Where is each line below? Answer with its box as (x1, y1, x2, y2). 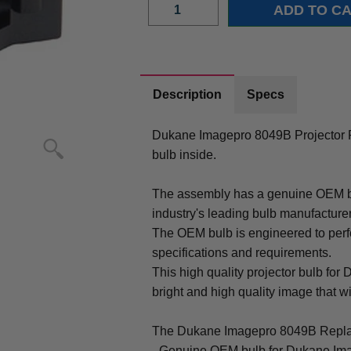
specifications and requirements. (152, 245, 332, 259)
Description (153, 87, 223, 101)
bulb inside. (152, 147, 217, 161)
